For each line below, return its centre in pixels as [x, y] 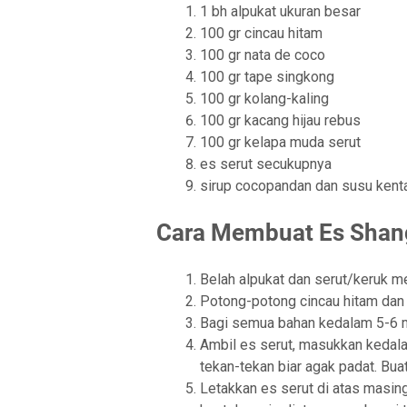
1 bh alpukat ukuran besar [280, 12]
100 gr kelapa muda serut [280, 143]
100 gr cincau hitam [261, 34]
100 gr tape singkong [267, 77]
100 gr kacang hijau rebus [280, 121]
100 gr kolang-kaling [264, 99]
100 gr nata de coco [263, 55]
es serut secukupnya [266, 164]
